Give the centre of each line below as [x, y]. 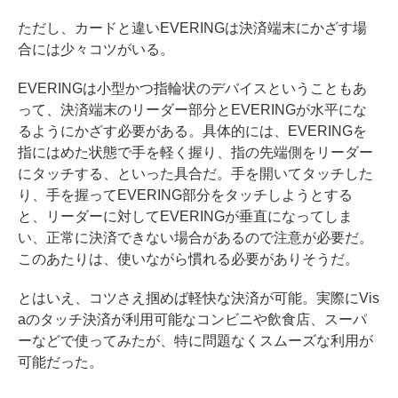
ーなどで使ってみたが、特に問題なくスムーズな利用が [195, 341]
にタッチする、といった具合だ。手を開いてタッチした [195, 174]
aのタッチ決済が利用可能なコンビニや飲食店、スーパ [192, 320]
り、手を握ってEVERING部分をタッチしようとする [185, 195]
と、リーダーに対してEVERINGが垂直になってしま [185, 217]
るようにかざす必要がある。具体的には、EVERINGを [192, 131]
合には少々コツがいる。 [96, 50]
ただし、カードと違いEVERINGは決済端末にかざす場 [192, 28]
